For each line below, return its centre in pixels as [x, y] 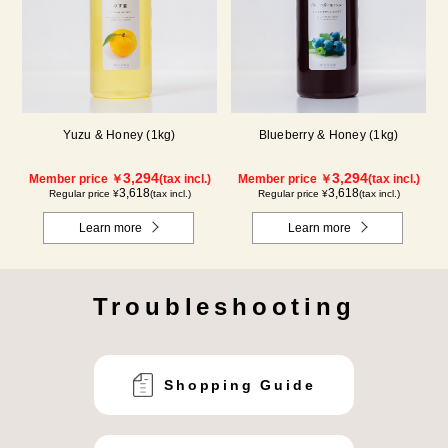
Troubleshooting [224, 306]
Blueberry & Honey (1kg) [328, 134]
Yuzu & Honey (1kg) [119, 134]
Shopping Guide [240, 384]
